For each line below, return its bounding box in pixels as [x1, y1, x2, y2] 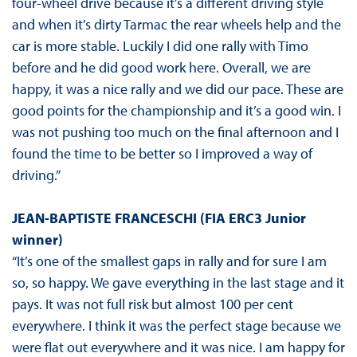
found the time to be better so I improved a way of [11, 144, 312, 163]
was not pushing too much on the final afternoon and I [11, 123, 339, 142]
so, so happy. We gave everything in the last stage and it [11, 273, 344, 292]
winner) [11, 230, 63, 249]
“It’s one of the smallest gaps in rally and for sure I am [11, 252, 327, 271]
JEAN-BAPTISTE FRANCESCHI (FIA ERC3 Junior [11, 209, 306, 228]
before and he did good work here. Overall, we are [11, 58, 311, 77]
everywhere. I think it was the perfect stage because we [11, 316, 341, 335]
